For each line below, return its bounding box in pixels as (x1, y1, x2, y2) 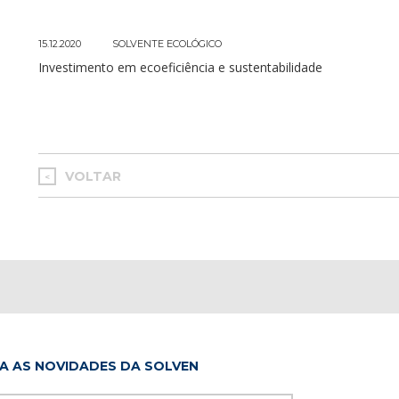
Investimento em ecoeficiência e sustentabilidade (38, 59, 322, 76)
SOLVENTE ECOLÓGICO (112, 37, 222, 50)
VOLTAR (65, 168, 121, 184)
